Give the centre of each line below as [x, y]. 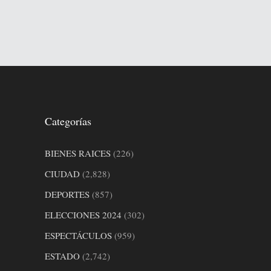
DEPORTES [67, 194]
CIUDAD [62, 173]
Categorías [68, 121]
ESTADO [62, 256]
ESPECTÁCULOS [78, 235]
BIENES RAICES [77, 153]
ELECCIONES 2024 [83, 214]
